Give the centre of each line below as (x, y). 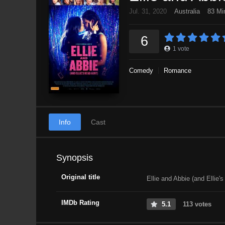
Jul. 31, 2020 (148, 11)
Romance (178, 70)
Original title (81, 177)
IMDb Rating (80, 202)
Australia (187, 11)
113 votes (196, 204)
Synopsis (75, 157)
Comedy (141, 70)
